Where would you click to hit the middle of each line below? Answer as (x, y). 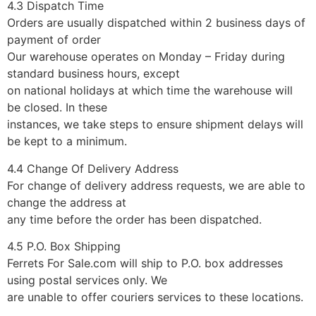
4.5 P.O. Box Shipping (64, 247)
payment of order (54, 40)
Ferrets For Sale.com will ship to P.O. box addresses (145, 263)
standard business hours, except (93, 74)
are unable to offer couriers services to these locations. (155, 297)
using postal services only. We (87, 280)
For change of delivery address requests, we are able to (156, 185)
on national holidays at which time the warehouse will (150, 91)
